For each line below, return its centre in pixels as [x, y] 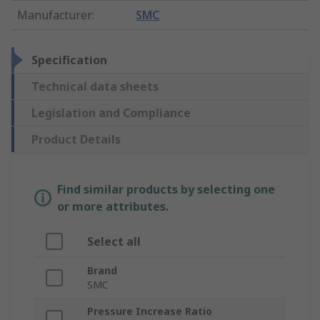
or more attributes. [113, 207]
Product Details [76, 140]
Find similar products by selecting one [166, 190]
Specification [69, 60]
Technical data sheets [95, 87]
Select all [114, 242]
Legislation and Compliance [111, 113]
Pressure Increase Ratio [150, 311]
